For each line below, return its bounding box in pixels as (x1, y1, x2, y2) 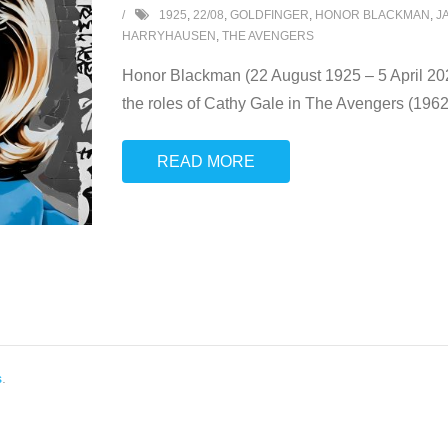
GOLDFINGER (229, 8, 309, 22)
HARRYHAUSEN (121, 29, 216, 43)
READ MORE (156, 153, 255, 170)
